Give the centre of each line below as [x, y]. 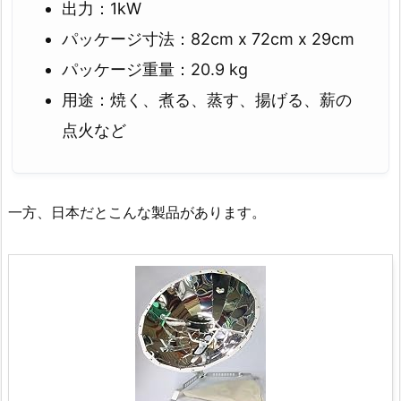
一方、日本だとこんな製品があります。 [137, 212]
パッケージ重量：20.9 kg [155, 69]
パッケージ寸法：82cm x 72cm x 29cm [208, 38]
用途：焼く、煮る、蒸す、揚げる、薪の [207, 99]
